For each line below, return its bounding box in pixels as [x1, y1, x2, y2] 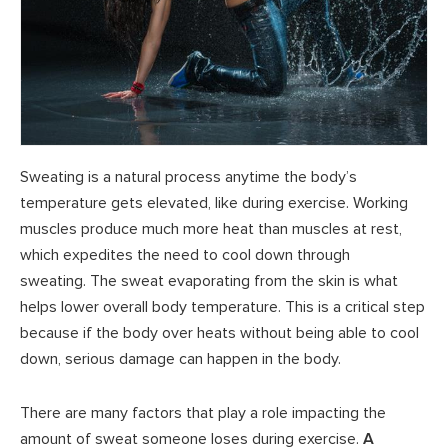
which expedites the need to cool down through [20, 244, 350, 265]
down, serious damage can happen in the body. [20, 348, 341, 369]
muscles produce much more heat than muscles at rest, [20, 218, 402, 239]
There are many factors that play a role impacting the [20, 402, 386, 423]
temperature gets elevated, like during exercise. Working [20, 192, 408, 213]
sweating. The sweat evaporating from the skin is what [20, 270, 398, 291]
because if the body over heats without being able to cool [20, 322, 419, 343]
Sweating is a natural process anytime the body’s [20, 166, 357, 187]
